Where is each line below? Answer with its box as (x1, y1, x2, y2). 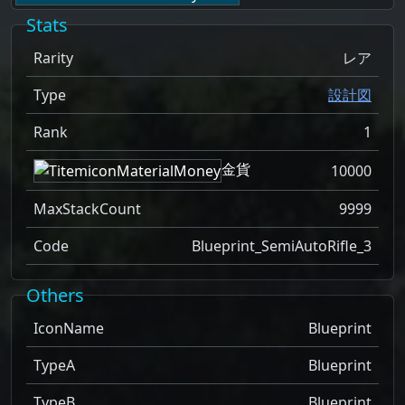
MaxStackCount (33, 198, 141, 219)
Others (26, 282, 84, 307)
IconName (33, 317, 104, 338)
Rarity (33, 48, 73, 69)
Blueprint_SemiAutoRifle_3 (192, 235, 372, 256)
